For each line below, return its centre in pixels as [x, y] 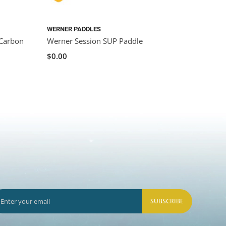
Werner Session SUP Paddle [95, 41]
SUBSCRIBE [167, 201]
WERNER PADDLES [74, 29]
